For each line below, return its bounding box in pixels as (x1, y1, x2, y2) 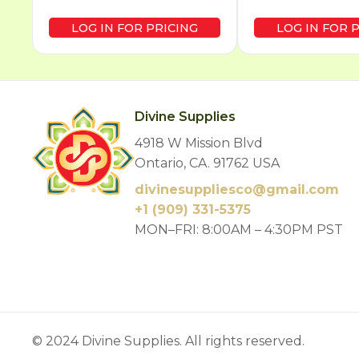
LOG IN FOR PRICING (71, 21, 199, 36)
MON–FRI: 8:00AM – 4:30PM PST (135, 222, 344, 238)
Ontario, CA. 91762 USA (135, 155, 280, 171)
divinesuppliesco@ (135, 182, 267, 198)
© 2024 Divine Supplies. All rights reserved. (32, 333, 305, 349)
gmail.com (266, 182, 340, 198)
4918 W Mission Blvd (135, 135, 264, 151)
